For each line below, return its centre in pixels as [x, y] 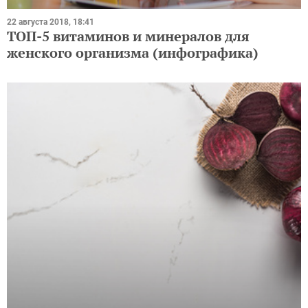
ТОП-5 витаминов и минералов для [128, 36]
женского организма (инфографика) [133, 52]
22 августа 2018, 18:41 [51, 22]
